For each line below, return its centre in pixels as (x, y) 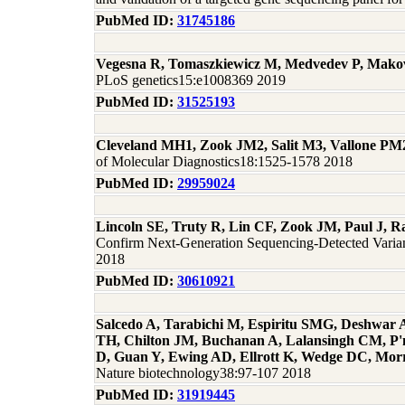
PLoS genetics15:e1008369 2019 (191, 80)
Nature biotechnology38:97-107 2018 (203, 373)
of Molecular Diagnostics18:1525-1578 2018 (224, 161)
